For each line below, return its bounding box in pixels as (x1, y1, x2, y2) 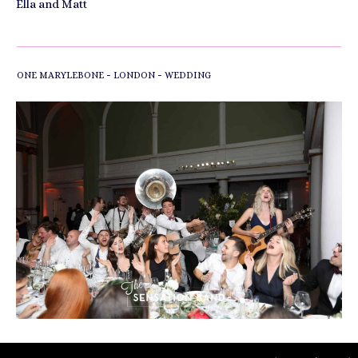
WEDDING (165, 70, 211, 81)
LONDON (113, 70, 155, 81)
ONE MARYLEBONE (17, 70, 104, 81)
